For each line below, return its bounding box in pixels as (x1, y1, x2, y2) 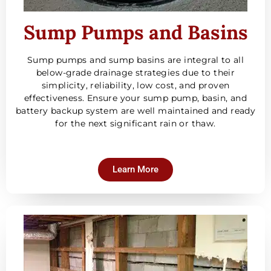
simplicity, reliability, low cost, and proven (41, 80, 230, 91)
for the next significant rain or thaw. (55, 118, 216, 129)
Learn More (113, 163, 158, 175)
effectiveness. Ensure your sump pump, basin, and (24, 93, 247, 104)
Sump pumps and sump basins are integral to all (27, 54, 244, 66)
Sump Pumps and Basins (23, 20, 248, 45)
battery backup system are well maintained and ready (15, 105, 256, 117)
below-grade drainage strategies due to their (36, 67, 235, 79)
